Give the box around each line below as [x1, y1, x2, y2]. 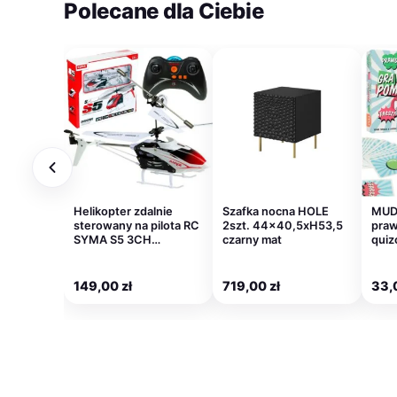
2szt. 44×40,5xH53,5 [222, 219, 343, 233]
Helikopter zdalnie [74, 205, 173, 219]
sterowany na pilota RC [74, 219, 199, 233]
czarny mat [222, 233, 282, 247]
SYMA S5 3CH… [74, 233, 160, 247]
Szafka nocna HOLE [222, 205, 329, 219]
